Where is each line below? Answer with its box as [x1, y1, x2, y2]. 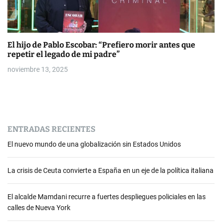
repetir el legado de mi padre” [7, 50, 120, 59]
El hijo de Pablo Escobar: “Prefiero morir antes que [7, 40, 195, 50]
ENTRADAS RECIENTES [7, 124, 96, 134]
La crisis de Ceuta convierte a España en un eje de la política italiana [7, 166, 214, 174]
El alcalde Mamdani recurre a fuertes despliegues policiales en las [7, 193, 206, 201]
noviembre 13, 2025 [7, 65, 68, 73]
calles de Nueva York [7, 204, 70, 212]
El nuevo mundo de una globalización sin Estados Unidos [7, 140, 181, 148]
